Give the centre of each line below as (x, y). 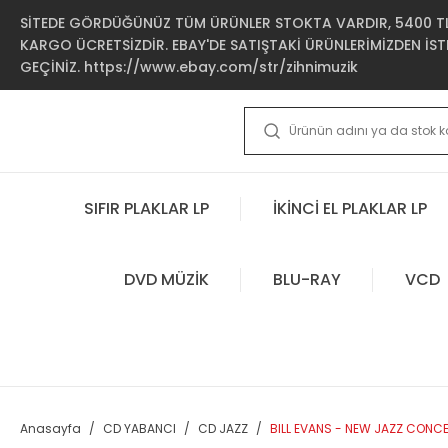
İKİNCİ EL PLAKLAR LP (350, 208)
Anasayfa (50, 428)
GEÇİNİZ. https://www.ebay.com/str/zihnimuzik (189, 67)
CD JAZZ (223, 428)
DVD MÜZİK (166, 279)
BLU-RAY (306, 279)
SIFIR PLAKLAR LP (146, 208)
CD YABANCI (139, 428)
